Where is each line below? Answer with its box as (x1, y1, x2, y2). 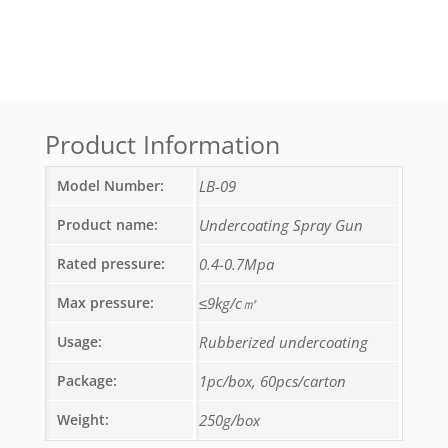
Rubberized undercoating (198, 332, 368, 353)
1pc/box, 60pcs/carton (198, 371, 346, 392)
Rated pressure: (56, 254, 165, 274)
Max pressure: (56, 293, 154, 313)
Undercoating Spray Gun (198, 215, 363, 236)
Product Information (44, 127, 280, 162)
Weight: (56, 410, 109, 430)
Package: (56, 371, 117, 391)
